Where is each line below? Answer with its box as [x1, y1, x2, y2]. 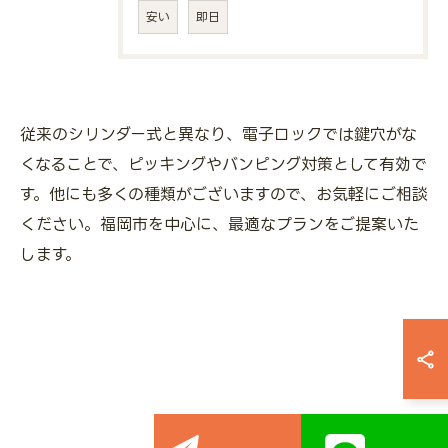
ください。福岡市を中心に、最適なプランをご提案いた [20, 215, 419, 233]
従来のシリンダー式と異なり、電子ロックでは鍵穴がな [20, 125, 417, 143]
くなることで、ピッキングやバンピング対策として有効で [20, 155, 427, 173]
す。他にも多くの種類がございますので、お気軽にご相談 [20, 185, 428, 203]
